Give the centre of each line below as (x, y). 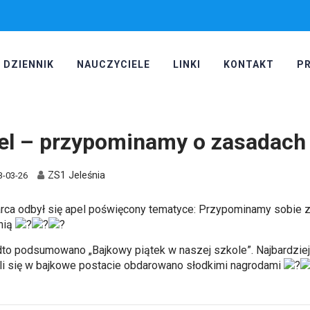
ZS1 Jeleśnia (77, 176)
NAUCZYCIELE (113, 64)
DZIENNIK (28, 64)
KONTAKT (248, 64)
